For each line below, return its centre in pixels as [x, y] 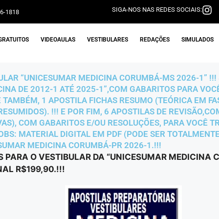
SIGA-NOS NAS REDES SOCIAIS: [157, 10]
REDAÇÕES [155, 40]
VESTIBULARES [108, 40]
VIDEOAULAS [58, 40]
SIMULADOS [197, 40]
